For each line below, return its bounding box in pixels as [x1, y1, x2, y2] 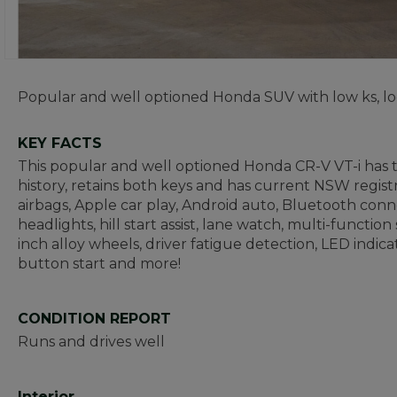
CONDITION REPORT [18, 310, 171, 327]
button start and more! [18, 255, 181, 272]
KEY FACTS [18, 135, 102, 152]
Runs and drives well [18, 333, 165, 350]
